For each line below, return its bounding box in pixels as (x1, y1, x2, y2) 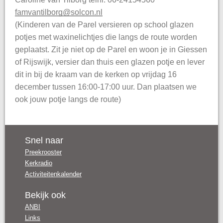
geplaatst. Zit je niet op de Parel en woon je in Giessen (15, 45, 207, 54)
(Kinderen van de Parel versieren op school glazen (15, 20, 194, 29)
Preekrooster (25, 148, 62, 156)
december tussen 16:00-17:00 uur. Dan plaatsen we (15, 83, 197, 91)
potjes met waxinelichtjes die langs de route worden (15, 33, 197, 41)
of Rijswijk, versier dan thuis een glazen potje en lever (15, 58, 205, 66)
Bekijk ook (25, 190, 66, 201)
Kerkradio (25, 159, 52, 167)
